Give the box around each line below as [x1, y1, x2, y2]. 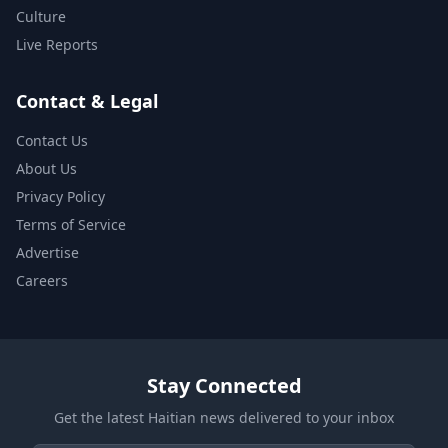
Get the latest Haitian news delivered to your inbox [54, 407, 394, 427]
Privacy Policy [16, 186, 105, 206]
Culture [16, 6, 66, 26]
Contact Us [16, 130, 88, 150]
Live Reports [16, 34, 98, 54]
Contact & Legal [16, 88, 158, 113]
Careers [16, 270, 68, 290]
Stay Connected [146, 371, 302, 399]
